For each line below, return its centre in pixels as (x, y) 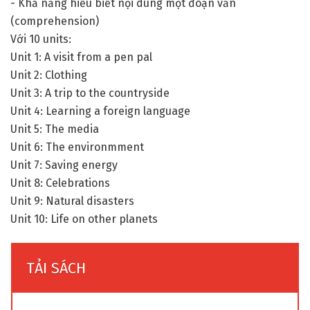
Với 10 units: (41, 39)
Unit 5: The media (55, 129)
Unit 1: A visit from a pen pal (81, 57)
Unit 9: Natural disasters (72, 201)
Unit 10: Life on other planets (84, 219)
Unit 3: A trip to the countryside (90, 93)
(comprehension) (55, 21)
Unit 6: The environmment (77, 147)
